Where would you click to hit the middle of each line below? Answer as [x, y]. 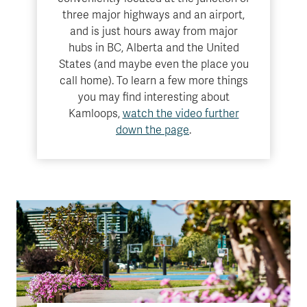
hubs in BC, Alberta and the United [153, 48]
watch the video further [181, 114]
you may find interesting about [153, 97]
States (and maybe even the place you [153, 64]
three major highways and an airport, [153, 15]
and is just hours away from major [153, 32]
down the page [152, 130]
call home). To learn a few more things [153, 81]
